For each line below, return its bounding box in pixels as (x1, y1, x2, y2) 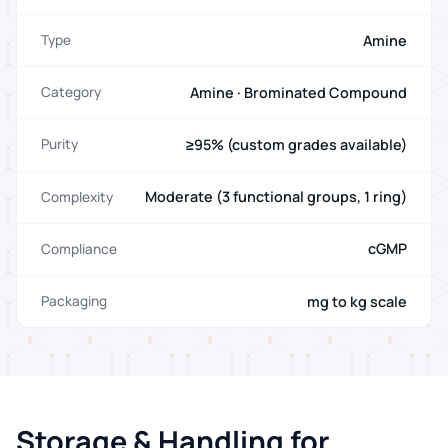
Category (41, 83, 101, 102)
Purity (41, 135, 78, 154)
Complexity (41, 187, 113, 206)
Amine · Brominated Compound (190, 82, 407, 102)
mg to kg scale (307, 291, 407, 311)
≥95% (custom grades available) (186, 134, 407, 154)
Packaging (41, 292, 107, 311)
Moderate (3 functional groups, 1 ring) (145, 187, 407, 207)
